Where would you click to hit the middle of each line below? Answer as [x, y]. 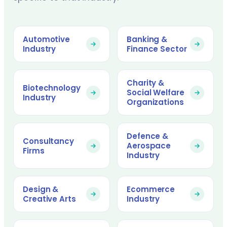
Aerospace [149, 146]
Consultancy [48, 141]
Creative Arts [49, 199]
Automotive [47, 39]
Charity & [146, 83]
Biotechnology [52, 88]
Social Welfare [156, 92]
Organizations [155, 102]
